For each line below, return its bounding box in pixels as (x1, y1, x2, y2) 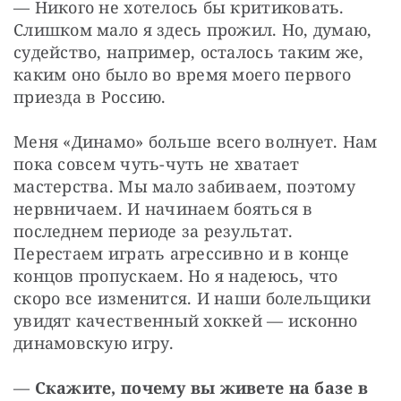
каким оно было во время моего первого (13, 64, 351, 86)
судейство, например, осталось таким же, (13, 41, 364, 64)
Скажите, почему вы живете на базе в (34, 377, 368, 399)
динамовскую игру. (13, 332, 175, 354)
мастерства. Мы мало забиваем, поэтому (13, 175, 355, 198)
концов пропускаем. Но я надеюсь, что (13, 265, 338, 287)
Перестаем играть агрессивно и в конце (13, 243, 349, 265)
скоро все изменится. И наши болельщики (13, 287, 371, 310)
